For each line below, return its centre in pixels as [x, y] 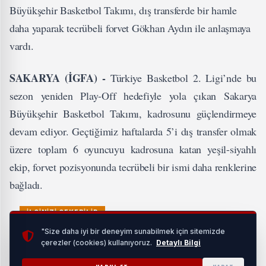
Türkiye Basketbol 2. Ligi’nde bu [183, 78]
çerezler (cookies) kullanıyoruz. [97, 243]
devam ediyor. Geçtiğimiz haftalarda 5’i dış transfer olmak [133, 132]
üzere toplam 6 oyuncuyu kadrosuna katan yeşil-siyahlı [133, 149]
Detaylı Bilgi [178, 243]
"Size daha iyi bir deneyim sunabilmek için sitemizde [133, 231]
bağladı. [26, 185]
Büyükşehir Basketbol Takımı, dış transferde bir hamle [123, 10]
